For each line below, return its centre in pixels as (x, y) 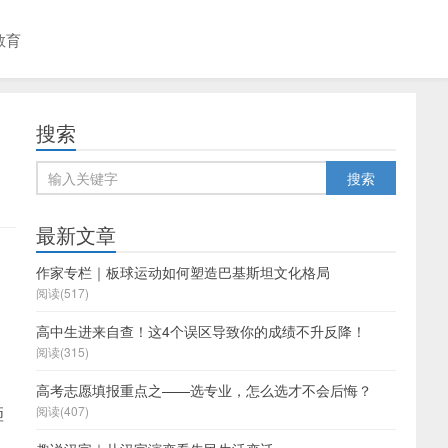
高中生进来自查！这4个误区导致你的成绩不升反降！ (201, 331)
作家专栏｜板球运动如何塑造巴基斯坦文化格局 (183, 272)
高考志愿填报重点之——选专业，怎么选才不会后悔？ (204, 390)
